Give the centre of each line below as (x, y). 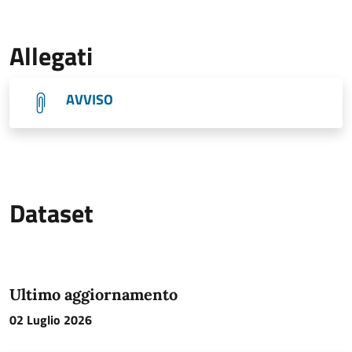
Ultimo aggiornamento (93, 294)
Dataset (51, 213)
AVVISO (90, 99)
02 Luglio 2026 (51, 320)
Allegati (51, 56)
